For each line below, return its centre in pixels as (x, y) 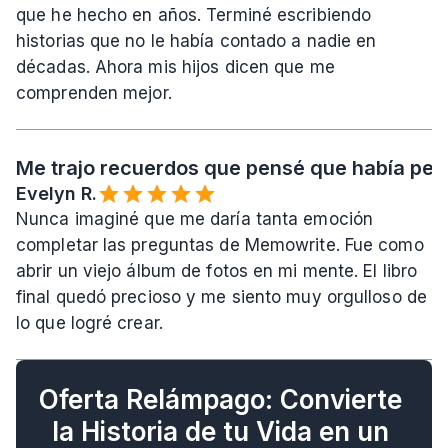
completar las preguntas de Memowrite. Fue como (220, 245)
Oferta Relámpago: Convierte (220, 400)
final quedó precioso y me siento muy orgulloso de (221, 297)
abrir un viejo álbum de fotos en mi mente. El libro (217, 271)
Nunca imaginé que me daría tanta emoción (195, 219)
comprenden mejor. (94, 93)
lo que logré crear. (89, 323)
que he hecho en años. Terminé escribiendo (194, 15)
